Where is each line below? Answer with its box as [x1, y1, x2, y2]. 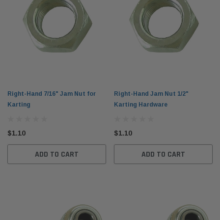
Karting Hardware [114, 101, 167, 108]
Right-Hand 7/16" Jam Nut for [7, 90, 96, 97]
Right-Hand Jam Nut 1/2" [114, 90, 189, 97]
